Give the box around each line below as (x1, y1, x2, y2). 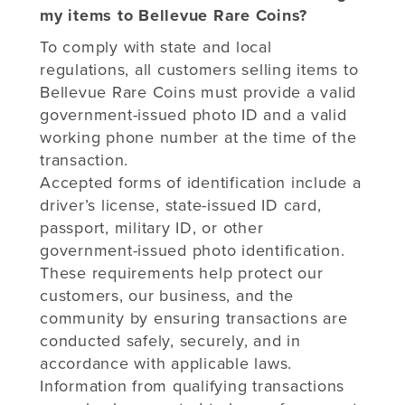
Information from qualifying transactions (40, 375, 344, 396)
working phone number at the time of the (40, 127, 357, 147)
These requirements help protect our (40, 262, 324, 283)
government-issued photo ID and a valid (40, 104, 347, 125)
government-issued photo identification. (40, 240, 345, 260)
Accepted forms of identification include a (40, 172, 362, 193)
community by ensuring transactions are (40, 307, 348, 328)
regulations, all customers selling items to (40, 59, 359, 80)
